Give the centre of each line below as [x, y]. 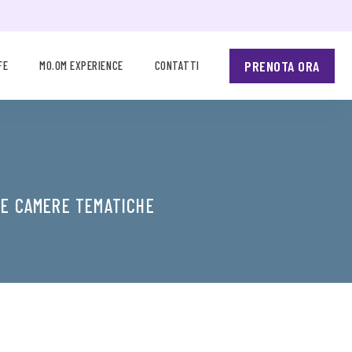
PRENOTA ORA [282, 66]
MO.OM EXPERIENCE [81, 65]
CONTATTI [177, 65]
